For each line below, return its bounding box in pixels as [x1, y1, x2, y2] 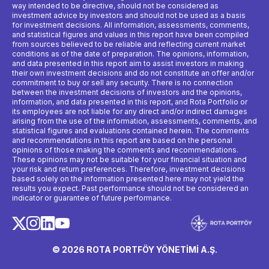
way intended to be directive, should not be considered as [12, 1, 219, 11]
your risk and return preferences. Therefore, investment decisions [12, 165, 246, 174]
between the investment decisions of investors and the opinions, [12, 88, 242, 97]
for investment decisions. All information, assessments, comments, [12, 20, 249, 30]
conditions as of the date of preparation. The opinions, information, [12, 49, 249, 59]
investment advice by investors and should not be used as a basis [12, 11, 246, 20]
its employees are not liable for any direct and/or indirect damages [12, 107, 247, 116]
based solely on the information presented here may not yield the [12, 174, 244, 184]
